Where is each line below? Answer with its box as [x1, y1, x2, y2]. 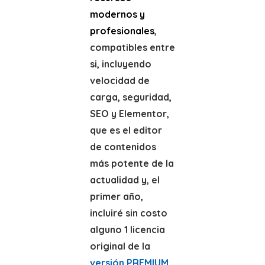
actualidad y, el [89, 174, 160, 186]
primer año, [89, 190, 143, 202]
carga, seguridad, [89, 91, 172, 103]
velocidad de [89, 75, 150, 86]
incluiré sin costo [89, 207, 167, 219]
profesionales [89, 25, 154, 37]
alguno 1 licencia [89, 224, 165, 235]
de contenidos [89, 141, 156, 153]
